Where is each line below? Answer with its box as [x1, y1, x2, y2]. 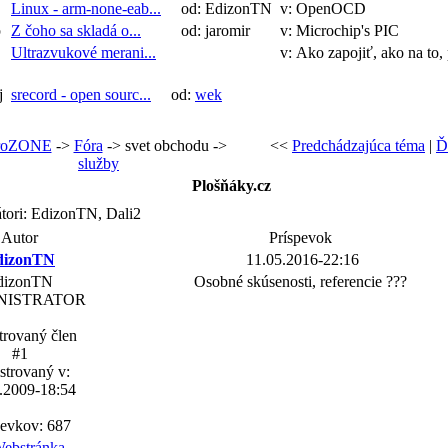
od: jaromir [169, 22, 254, 39]
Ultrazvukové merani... [11, 44, 156, 61]
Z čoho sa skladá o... [11, 22, 141, 39]
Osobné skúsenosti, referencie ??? [193, 273, 407, 290]
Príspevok [268, 229, 332, 246]
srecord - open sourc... [11, 86, 151, 103]
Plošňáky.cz [192, 177, 271, 194]
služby [78, 155, 119, 172]
